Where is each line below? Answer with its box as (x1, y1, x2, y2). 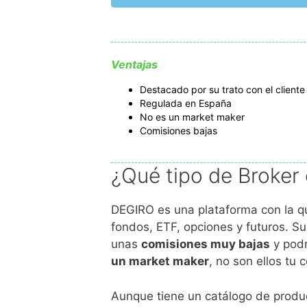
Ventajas (111, 58, 158, 72)
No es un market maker (140, 111, 245, 123)
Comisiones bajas (140, 125, 217, 137)
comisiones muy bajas (141, 237, 270, 251)
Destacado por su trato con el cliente (140, 84, 305, 96)
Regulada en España (140, 97, 232, 110)
